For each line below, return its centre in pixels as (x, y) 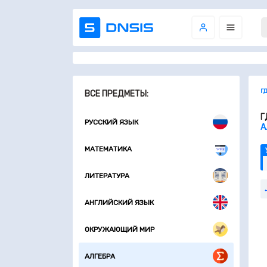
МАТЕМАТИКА (108, 149)
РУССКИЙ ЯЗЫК (111, 122)
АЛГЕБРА (100, 256)
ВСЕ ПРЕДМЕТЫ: (117, 94)
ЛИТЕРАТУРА (107, 176)
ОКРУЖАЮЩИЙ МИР (119, 229)
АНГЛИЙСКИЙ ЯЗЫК (119, 202)
